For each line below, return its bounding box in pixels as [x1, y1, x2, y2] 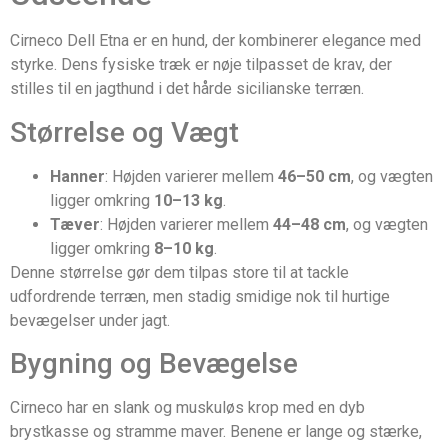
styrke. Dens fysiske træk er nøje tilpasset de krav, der [10, 55, 392, 75]
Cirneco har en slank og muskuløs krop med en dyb [10, 398, 365, 418]
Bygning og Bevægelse [10, 347, 298, 381]
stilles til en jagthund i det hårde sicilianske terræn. [10, 79, 364, 99]
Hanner [50, 166, 105, 186]
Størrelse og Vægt [10, 115, 239, 149]
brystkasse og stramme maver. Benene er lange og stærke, [10, 422, 422, 442]
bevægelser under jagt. [10, 310, 170, 330]
